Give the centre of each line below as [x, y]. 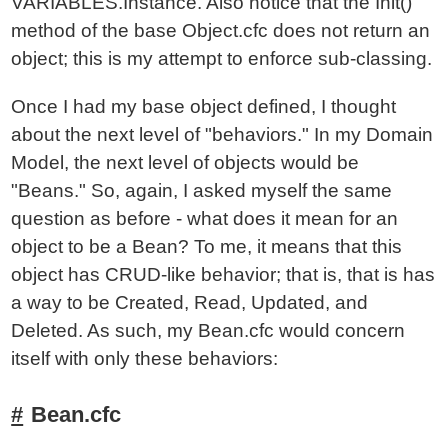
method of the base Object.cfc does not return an [221, 30]
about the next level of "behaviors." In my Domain [222, 134]
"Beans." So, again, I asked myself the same [202, 190]
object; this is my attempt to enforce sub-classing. [222, 58]
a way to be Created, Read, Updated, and [190, 302]
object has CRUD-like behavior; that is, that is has [223, 274]
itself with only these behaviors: [145, 358]
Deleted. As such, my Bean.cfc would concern [208, 330]
